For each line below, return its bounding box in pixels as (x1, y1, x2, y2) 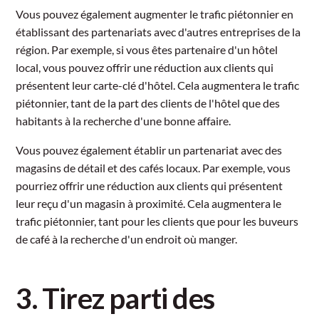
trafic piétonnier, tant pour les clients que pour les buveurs (16, 214, 299, 228)
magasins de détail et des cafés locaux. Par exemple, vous (16, 160, 291, 174)
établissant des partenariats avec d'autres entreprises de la (16, 24, 301, 38)
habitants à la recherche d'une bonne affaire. (16, 113, 231, 127)
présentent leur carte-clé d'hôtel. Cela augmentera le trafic (16, 78, 300, 92)
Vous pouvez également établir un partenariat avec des (16, 142, 283, 157)
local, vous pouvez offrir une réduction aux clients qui (16, 60, 274, 74)
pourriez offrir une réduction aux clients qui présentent (16, 178, 283, 192)
